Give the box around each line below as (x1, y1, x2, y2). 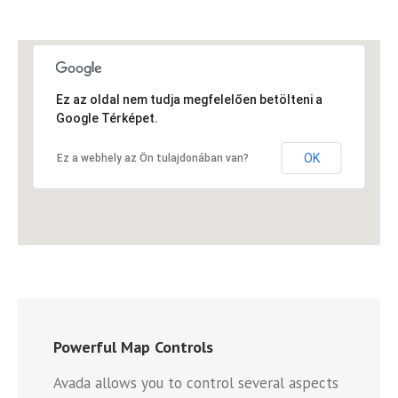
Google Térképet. (55, 111, 158, 126)
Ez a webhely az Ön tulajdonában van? (56, 152, 249, 165)
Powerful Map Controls (53, 337, 213, 358)
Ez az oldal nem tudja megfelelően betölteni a (55, 92, 322, 107)
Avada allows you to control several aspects (53, 373, 338, 394)
